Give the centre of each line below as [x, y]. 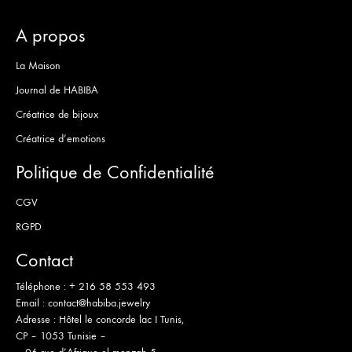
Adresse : [37, 319]
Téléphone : [42, 286]
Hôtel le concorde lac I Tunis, [121, 319]
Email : [32, 302]
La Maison [38, 65]
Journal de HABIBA [57, 90]
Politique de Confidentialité [115, 172]
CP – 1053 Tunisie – [61, 335]
